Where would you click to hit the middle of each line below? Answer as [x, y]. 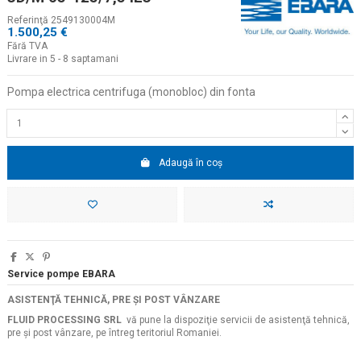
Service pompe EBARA [61, 274]
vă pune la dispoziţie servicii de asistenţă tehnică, [236, 320]
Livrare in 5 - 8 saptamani [63, 59]
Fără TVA [27, 46]
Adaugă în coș [190, 162]
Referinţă [28, 21]
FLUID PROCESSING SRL [64, 320]
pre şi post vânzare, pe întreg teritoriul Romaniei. [114, 333]
